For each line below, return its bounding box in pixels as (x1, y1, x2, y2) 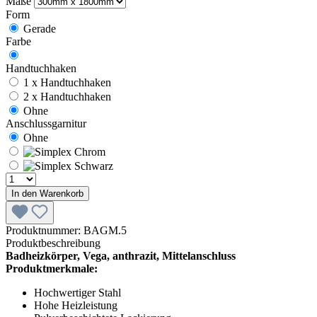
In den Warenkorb (11, 188, 83, 199)
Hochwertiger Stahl (34, 286, 121, 299)
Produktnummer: (6, 224, 83, 236)
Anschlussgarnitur (6, 117, 86, 129)
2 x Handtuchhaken (23, 90, 111, 103)
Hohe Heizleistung (34, 299, 117, 311)
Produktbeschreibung (6, 236, 100, 249)
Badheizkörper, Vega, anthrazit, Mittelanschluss (6, 249, 236, 262)
